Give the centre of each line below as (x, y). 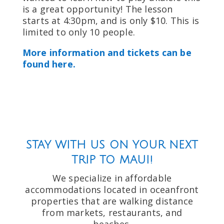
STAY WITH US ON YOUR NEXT (112, 145)
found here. (49, 64)
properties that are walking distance (112, 201)
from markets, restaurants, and (112, 213)
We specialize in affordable (112, 178)
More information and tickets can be (107, 53)
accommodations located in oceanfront (112, 190)
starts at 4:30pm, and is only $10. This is (111, 21)
